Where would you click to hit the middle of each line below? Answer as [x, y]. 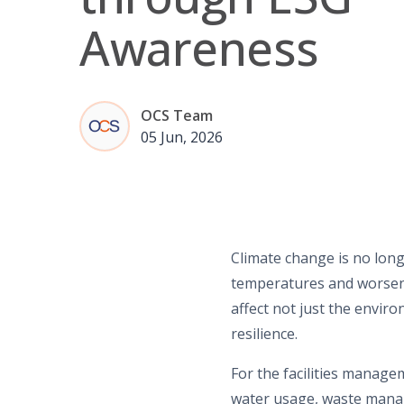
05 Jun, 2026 [182, 138]
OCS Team [177, 116]
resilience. [264, 334]
